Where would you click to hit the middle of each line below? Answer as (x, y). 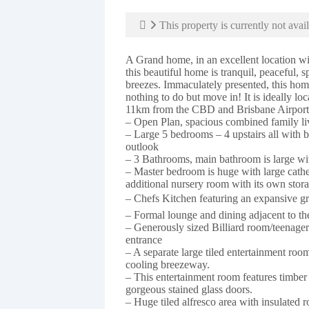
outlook (142, 147)
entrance (144, 240)
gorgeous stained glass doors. (189, 290)
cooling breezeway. (168, 265)
